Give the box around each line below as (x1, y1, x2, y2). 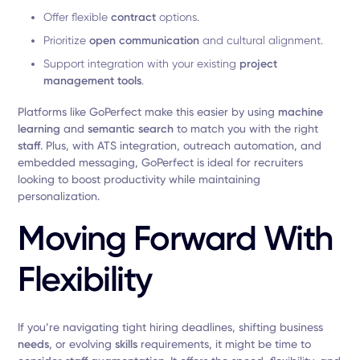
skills (115, 337, 138, 351)
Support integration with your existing (43, 57, 240, 70)
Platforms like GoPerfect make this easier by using (18, 105, 279, 118)
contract (111, 10, 157, 24)
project (239, 57, 278, 71)
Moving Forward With (18, 218, 333, 259)
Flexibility (18, 259, 152, 300)
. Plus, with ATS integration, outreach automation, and (40, 139, 322, 152)
